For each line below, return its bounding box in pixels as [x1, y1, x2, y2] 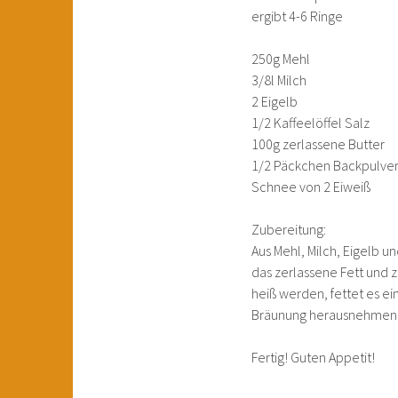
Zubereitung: [251, 220, 326, 238]
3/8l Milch [251, 71, 306, 89]
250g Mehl [251, 50, 310, 68]
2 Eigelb [251, 92, 298, 110]
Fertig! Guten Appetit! [251, 348, 375, 366]
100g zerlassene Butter [251, 135, 385, 153]
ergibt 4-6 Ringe [251, 7, 343, 25]
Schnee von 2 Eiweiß [251, 178, 370, 195]
